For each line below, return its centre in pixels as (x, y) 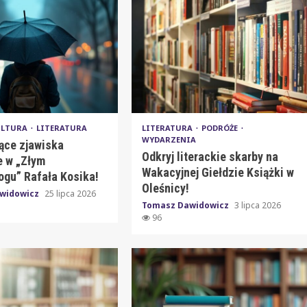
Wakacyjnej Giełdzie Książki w (218, 172)
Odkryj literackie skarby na (210, 156)
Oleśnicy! (165, 188)
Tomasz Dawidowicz (186, 205)
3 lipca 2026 (257, 205)
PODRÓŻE (220, 127)
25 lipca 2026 (71, 193)
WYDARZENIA (169, 139)
